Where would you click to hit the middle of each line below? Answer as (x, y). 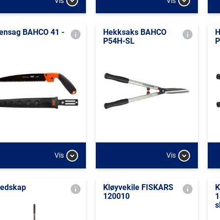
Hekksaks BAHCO (135, 32)
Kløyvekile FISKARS (138, 187)
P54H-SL (119, 41)
